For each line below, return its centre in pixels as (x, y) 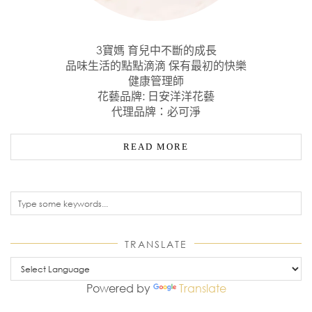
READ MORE (156, 147)
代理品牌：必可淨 (156, 112)
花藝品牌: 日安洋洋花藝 (156, 96)
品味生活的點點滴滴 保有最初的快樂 (156, 66)
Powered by (119, 289)
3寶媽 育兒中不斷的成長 (156, 50)
